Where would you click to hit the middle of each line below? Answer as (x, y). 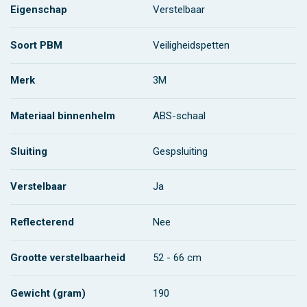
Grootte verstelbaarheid (67, 257)
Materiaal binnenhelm (62, 116)
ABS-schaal (180, 116)
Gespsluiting (181, 151)
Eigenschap (38, 10)
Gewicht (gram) (48, 293)
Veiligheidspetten (192, 45)
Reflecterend (42, 222)
